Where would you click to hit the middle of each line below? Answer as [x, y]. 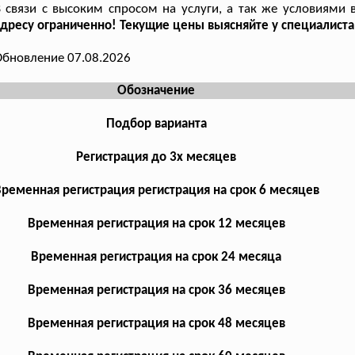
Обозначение [157, 90]
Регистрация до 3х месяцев [157, 157]
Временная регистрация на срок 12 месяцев [156, 223]
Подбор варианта [156, 124]
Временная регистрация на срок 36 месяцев [156, 290]
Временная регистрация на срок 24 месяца [157, 257]
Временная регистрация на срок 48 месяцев [156, 323]
